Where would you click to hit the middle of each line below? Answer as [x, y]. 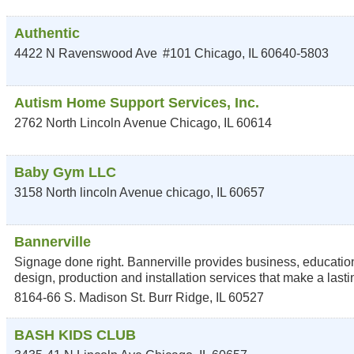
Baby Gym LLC [65, 172]
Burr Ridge [179, 298]
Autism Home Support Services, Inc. [137, 103]
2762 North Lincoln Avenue [90, 123]
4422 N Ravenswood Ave [86, 53]
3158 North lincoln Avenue [88, 192]
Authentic [47, 33]
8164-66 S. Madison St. [80, 298]
